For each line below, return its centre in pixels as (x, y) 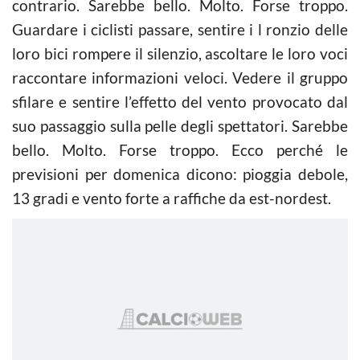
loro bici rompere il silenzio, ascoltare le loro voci (180, 53)
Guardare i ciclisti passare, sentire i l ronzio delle (180, 29)
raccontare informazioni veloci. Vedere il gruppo (180, 77)
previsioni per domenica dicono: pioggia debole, (180, 174)
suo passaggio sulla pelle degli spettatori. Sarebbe (180, 125)
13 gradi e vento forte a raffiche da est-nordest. (172, 198)
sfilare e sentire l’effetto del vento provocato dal (180, 101)
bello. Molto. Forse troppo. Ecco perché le (180, 149)
